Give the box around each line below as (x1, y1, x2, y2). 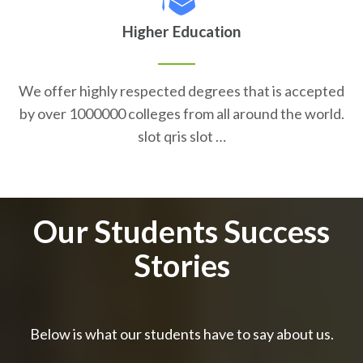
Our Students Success (33, 211, 330, 250)
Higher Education (122, 21, 241, 41)
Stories (133, 246, 230, 284)
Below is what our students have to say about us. (29, 324, 334, 343)
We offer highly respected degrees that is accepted (19, 81, 344, 100)
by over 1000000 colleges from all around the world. (19, 104, 344, 122)
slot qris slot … (137, 126, 226, 145)
